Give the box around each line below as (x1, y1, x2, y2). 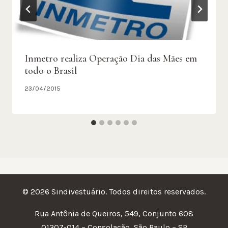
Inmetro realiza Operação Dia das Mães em (24, 52, 197, 65)
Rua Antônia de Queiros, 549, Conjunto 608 (35, 209, 193, 219)
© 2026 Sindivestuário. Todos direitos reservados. (22, 187, 206, 197)
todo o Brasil (24, 64, 77, 77)
